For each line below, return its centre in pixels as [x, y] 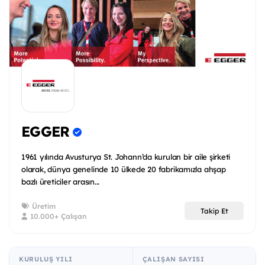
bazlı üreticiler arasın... [61, 181]
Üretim [43, 206]
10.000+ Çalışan [57, 216]
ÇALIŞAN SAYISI [173, 259]
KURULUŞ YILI [46, 259]
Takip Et [214, 211]
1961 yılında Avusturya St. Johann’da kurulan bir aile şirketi [126, 156]
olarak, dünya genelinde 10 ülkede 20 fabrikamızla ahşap [124, 169]
